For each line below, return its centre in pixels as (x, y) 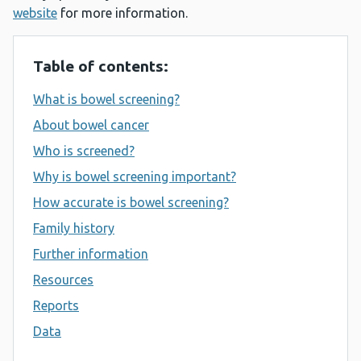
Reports (56, 306)
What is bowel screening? (106, 100)
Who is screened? (84, 151)
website (35, 13)
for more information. (124, 13)
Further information (91, 254)
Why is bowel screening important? (135, 177)
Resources (63, 280)
